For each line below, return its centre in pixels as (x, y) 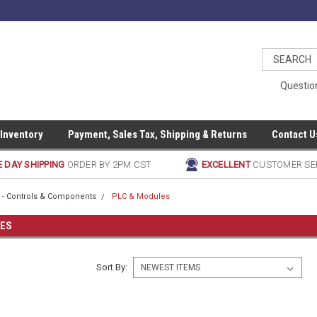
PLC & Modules (141, 196)
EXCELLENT (227, 165)
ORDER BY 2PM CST (109, 165)
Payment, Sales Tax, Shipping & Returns (157, 134)
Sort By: (111, 267)
